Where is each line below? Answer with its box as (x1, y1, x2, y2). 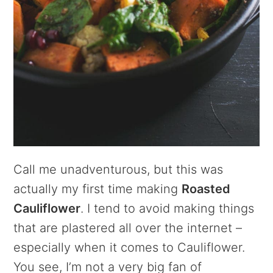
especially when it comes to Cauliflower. (13, 240, 246, 255)
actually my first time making (13, 182, 182, 197)
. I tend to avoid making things (80, 201, 255, 216)
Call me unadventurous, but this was (13, 162, 224, 177)
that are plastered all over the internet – (13, 221, 243, 236)
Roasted (182, 182, 231, 197)
